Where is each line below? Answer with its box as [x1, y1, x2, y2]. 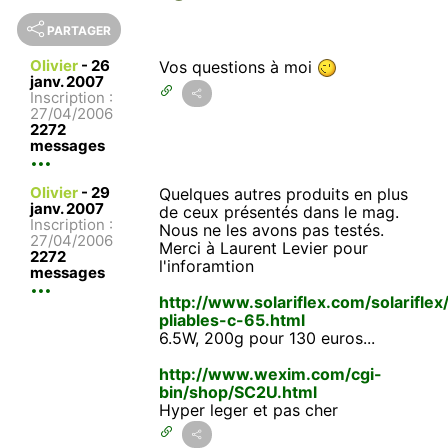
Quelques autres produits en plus [159, 183, 409, 204]
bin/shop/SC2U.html [159, 381, 318, 402]
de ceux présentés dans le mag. [159, 201, 400, 222]
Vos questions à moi [159, 56, 318, 77]
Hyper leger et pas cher [159, 399, 339, 420]
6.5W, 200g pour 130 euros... [159, 327, 376, 348]
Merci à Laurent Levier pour [159, 237, 369, 258]
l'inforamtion [159, 255, 255, 276]
